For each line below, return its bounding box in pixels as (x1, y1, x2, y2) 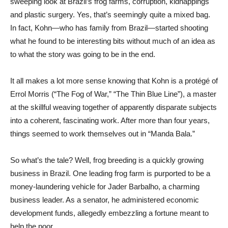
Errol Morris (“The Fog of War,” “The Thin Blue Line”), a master (10, 90, 216, 98)
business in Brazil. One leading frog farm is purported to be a (10, 169, 210, 178)
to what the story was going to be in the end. (10, 50, 155, 59)
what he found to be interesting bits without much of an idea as (10, 37, 215, 45)
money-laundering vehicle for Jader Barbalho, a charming (10, 182, 199, 191)
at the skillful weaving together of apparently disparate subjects (10, 103, 217, 111)
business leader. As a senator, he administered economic (10, 195, 199, 204)
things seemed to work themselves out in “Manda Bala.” (10, 129, 195, 138)
